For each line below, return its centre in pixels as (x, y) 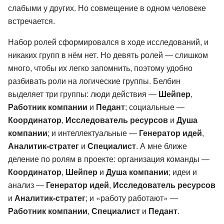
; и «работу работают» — (132, 197)
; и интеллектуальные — (93, 132)
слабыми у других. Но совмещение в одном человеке (107, 7)
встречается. (31, 20)
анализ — (27, 184)
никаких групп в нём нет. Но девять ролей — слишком (108, 54)
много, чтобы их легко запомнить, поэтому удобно (100, 67)
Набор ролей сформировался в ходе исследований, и (108, 41)
